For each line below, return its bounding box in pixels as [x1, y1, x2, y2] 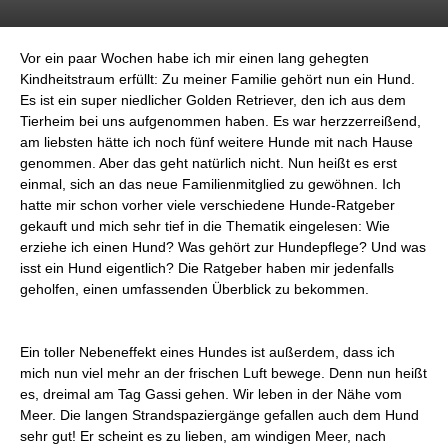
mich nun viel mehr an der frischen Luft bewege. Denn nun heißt [20, 365, 427, 381]
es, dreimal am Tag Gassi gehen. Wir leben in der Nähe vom [20, 386, 402, 402]
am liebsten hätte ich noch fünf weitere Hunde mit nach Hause [20, 134, 413, 150]
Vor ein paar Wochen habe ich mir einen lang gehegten [20, 50, 369, 66]
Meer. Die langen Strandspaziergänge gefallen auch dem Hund [20, 407, 419, 423]
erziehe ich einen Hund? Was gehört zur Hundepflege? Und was [20, 239, 426, 255]
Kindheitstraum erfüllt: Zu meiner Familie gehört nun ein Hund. [20, 71, 415, 87]
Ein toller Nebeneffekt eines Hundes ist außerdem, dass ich [20, 344, 395, 360]
